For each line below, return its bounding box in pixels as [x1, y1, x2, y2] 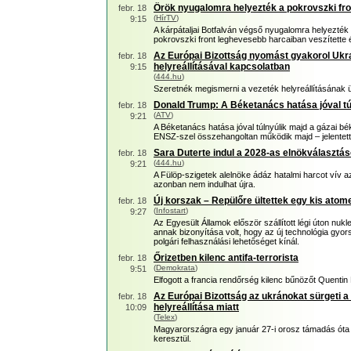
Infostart [156, 206, 186, 215]
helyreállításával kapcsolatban [154, 61, 290, 72]
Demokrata [156, 263, 195, 272]
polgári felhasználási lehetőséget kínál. [154, 237, 299, 246]
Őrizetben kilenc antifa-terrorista [154, 252, 299, 263]
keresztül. [154, 334, 191, 343]
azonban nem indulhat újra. [154, 179, 255, 189]
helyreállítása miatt [154, 302, 239, 313]
